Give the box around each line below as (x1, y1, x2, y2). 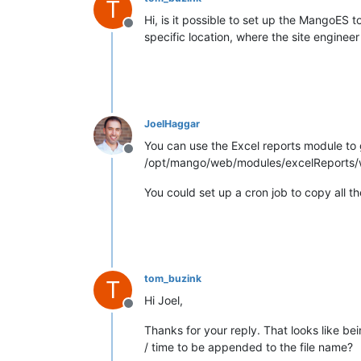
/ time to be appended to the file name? (144, 340, 353, 354)
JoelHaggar (144, 118, 200, 130)
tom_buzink (144, 272, 201, 284)
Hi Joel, (144, 293, 183, 307)
